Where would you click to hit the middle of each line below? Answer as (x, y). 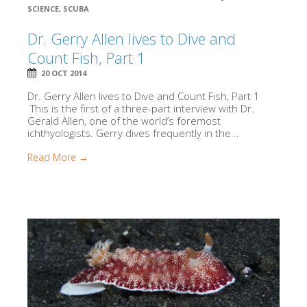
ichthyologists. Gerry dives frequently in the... (133, 133)
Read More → (58, 158)
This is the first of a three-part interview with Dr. (141, 109)
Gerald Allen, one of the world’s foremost (124, 121)
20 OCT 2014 (64, 73)
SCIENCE (43, 9)
